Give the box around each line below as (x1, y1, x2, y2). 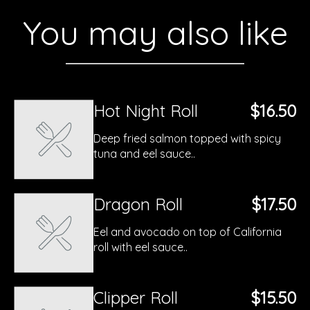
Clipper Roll (93, 287, 178, 308)
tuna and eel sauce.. (93, 147, 195, 161)
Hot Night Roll (93, 100, 198, 121)
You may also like (22, 12, 288, 53)
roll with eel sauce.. (93, 240, 188, 254)
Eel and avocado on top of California (93, 225, 282, 239)
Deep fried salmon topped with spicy (93, 131, 281, 145)
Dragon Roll (93, 194, 183, 215)
